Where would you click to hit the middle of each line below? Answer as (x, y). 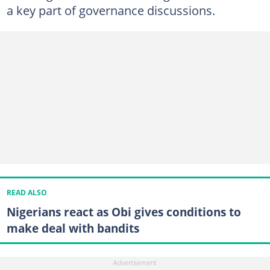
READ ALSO (27, 192)
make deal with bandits (73, 228)
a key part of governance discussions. (111, 10)
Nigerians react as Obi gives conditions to (124, 212)
